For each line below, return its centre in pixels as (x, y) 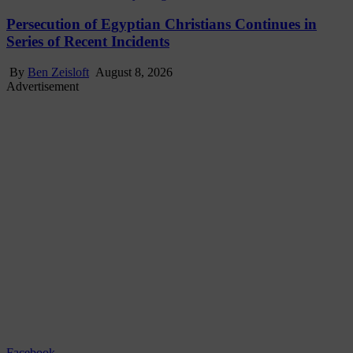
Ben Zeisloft (58, 72)
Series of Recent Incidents (88, 42)
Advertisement (43, 86)
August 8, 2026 (132, 72)
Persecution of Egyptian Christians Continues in (162, 24)
